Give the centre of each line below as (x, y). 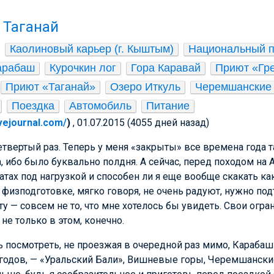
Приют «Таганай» (50, 87)
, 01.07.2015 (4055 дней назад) (141, 123)
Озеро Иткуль (145, 87)
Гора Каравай (166, 68)
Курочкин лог (83, 68)
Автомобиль (100, 106)
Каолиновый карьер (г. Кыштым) (92, 49)
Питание (168, 106)
